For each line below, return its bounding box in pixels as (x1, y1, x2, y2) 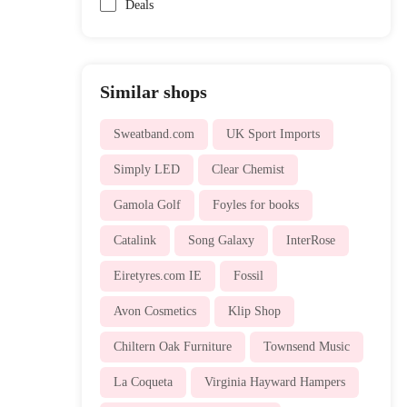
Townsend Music (263, 339, 350, 353)
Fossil (233, 268, 263, 283)
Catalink (113, 233, 156, 247)
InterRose (285, 233, 335, 247)
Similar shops (99, 81, 207, 102)
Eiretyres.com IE (113, 268, 202, 283)
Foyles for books (212, 197, 299, 212)
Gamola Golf (113, 197, 181, 212)
